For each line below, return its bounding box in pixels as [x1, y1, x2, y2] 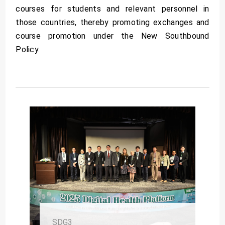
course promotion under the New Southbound [16, 31, 209, 41]
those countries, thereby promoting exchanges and [16, 17, 209, 27]
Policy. [16, 44, 40, 54]
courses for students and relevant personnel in [16, 4, 209, 14]
